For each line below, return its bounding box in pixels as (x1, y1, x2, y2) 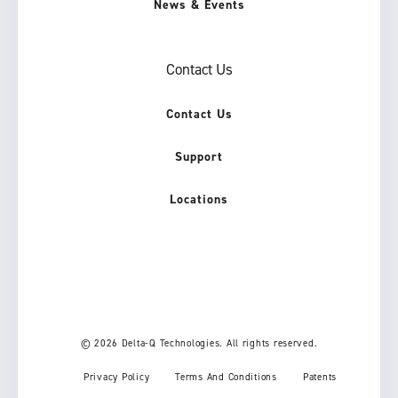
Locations (170, 191, 228, 209)
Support (175, 148, 223, 166)
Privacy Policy (84, 370, 150, 385)
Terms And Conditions (175, 370, 277, 385)
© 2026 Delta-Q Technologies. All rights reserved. (80, 337, 318, 351)
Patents (302, 370, 337, 385)
